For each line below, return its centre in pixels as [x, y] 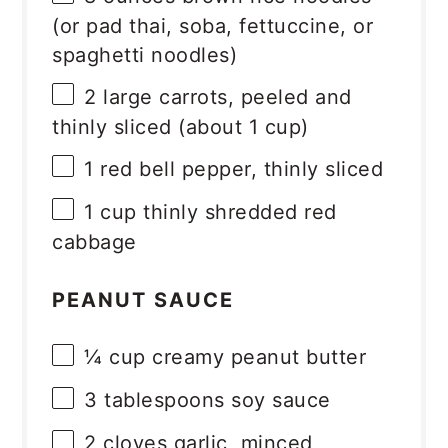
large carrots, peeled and [224, 96]
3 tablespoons [154, 400]
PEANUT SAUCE [143, 300]
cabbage [94, 242]
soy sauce [277, 400]
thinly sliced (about [150, 127]
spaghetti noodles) [145, 55]
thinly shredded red [236, 211]
